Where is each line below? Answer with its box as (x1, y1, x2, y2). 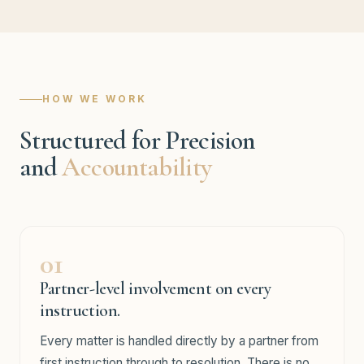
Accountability (62, 151, 212, 183)
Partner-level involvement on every (40, 278, 271, 299)
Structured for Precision (19, 124, 255, 156)
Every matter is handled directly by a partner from (40, 333, 318, 349)
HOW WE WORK (42, 93, 147, 105)
